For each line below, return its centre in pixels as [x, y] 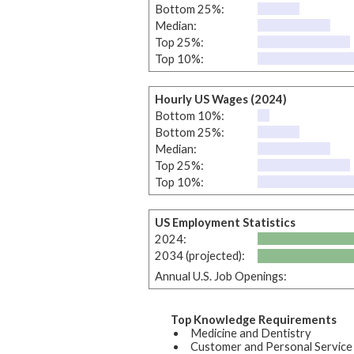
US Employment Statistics [225, 222]
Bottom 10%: [189, 115]
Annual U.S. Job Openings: [220, 276]
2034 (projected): [200, 255]
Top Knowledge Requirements [254, 319]
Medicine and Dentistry [251, 333]
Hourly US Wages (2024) [220, 99]
